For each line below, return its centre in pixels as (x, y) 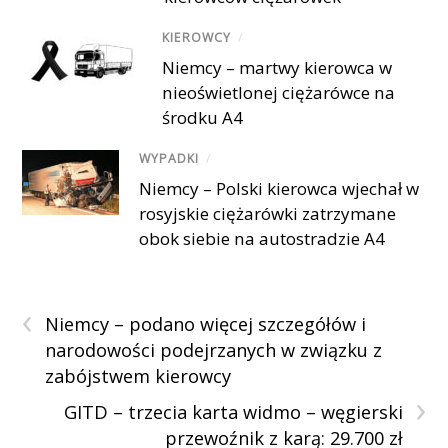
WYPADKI (169, 158)
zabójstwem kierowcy (138, 376)
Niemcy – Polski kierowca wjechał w (279, 189)
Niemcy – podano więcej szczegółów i (206, 324)
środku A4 (203, 117)
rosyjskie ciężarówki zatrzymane (268, 214)
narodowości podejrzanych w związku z (214, 350)
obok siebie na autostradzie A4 (262, 239)
